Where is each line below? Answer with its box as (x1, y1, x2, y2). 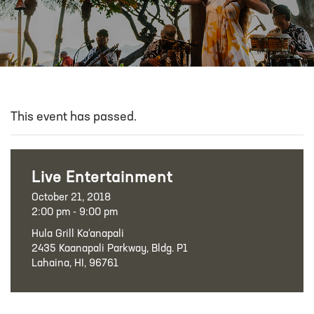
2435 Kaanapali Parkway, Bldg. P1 (32, 244, 188, 254)
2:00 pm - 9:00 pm (32, 207, 118, 218)
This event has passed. (11, 111, 137, 124)
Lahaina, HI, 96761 (32, 259, 118, 269)
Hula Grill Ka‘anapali (32, 229, 124, 240)
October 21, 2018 (32, 193, 111, 203)
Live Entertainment (32, 170, 172, 186)
